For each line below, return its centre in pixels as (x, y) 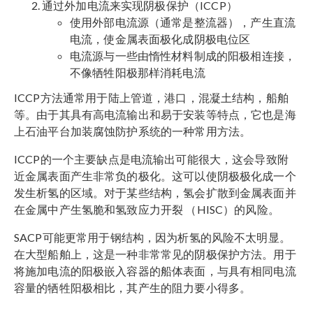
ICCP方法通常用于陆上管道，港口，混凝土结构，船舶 (151, 98)
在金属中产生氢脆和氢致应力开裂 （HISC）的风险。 (147, 210)
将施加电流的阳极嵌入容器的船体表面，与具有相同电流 (155, 271)
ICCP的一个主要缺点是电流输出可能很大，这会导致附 (151, 159)
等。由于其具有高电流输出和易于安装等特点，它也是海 (155, 115)
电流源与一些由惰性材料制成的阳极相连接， (183, 56)
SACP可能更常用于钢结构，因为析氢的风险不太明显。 (152, 238)
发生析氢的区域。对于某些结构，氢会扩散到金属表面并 (155, 193)
